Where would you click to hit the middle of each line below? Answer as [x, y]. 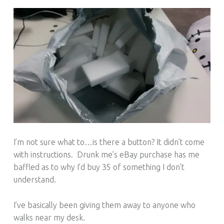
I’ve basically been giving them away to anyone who [104, 205]
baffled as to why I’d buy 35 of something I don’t [99, 167]
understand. [34, 180]
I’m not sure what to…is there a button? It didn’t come [109, 142]
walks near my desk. [49, 218]
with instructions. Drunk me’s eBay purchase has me [106, 155]
